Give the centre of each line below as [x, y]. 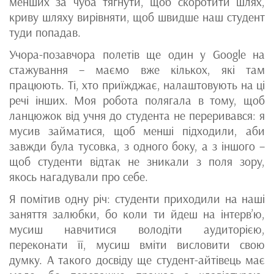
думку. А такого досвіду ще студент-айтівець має [137, 260]
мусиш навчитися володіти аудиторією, [137, 230]
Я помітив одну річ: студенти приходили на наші [137, 199]
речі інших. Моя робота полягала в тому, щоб [137, 101]
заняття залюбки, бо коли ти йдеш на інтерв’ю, [137, 214]
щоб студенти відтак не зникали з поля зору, [137, 162]
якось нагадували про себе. [79, 177]
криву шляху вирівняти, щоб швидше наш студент [137, 17]
